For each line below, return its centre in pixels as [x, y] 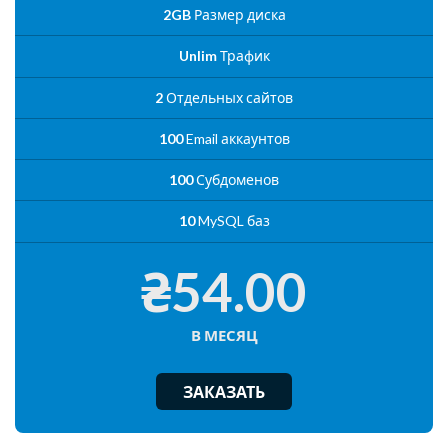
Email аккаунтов [236, 138]
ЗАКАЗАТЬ [224, 391]
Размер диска [238, 15]
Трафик [243, 56]
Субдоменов [236, 180]
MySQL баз [232, 221]
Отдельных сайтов [228, 97]
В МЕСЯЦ [224, 334]
